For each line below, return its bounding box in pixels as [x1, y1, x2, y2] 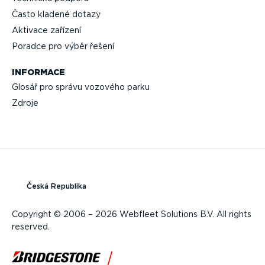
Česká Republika [27, 182, 87, 191]
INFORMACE [12, 67, 65, 77]
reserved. [12, 221, 50, 231]
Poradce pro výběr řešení [12, 41, 114, 51]
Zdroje [12, 98, 38, 108]
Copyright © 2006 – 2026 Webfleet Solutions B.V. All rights [12, 209, 251, 219]
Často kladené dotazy [12, 9, 101, 19]
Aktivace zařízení [12, 25, 81, 35]
